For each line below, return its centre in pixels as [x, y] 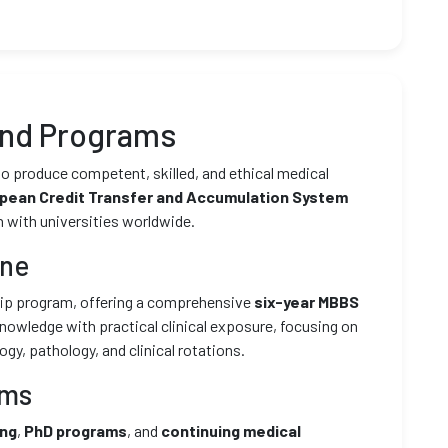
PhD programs [75, 430]
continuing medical [231, 430]
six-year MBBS [306, 301]
